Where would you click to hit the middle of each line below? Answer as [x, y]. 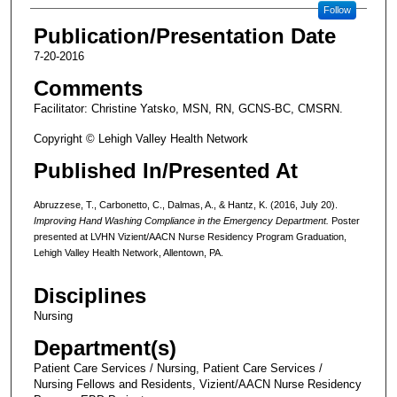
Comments [88, 88]
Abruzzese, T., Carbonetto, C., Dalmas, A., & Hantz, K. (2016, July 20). [185, 204]
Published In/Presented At [165, 170]
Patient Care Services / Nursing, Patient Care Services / [178, 369]
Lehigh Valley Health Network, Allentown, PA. [128, 252]
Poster [345, 220]
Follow [337, 9]
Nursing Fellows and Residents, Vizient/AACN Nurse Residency [197, 385]
